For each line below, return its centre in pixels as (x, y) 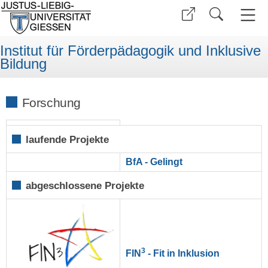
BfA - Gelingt (154, 162)
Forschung (51, 102)
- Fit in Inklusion (183, 253)
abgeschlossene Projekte (85, 185)
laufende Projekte (68, 139)
